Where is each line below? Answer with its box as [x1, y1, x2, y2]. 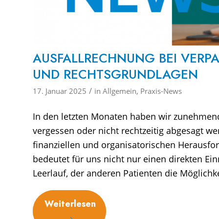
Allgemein [103, 86, 136, 96]
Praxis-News [140, 86, 182, 96]
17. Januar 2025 [33, 86, 87, 96]
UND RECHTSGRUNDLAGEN [33, 65, 198, 83]
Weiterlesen [44, 197, 96, 210]
